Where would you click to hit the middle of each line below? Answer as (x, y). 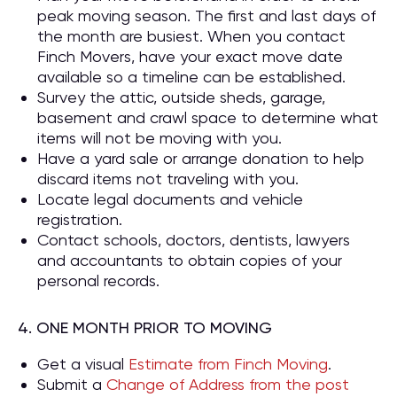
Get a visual (83, 364)
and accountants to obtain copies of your (190, 260)
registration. (80, 219)
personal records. (98, 280)
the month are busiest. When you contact (191, 36)
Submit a (72, 384)
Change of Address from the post (228, 384)
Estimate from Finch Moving (228, 364)
